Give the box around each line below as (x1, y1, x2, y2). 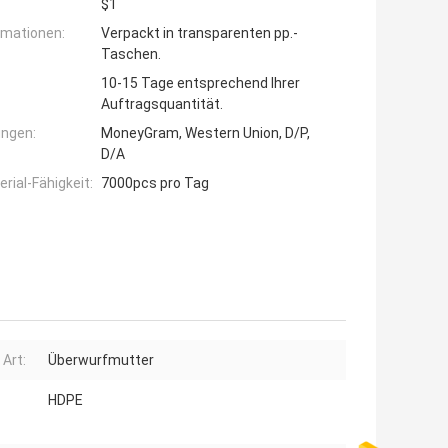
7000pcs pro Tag (101, 175, 209, 192)
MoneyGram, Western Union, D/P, (101, 125, 310, 142)
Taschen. (101, 46, 161, 63)
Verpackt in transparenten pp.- (101, 25, 298, 42)
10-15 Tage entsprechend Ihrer (101, 75, 300, 92)
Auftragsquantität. (101, 96, 223, 113)
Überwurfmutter (48, 352, 154, 369)
